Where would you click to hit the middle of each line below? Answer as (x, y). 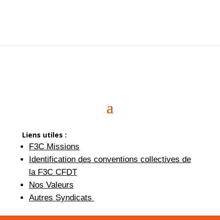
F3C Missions (54, 146)
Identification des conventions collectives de (110, 159)
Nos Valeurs (51, 185)
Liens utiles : (44, 135)
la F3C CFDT (53, 172)
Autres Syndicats (61, 197)
